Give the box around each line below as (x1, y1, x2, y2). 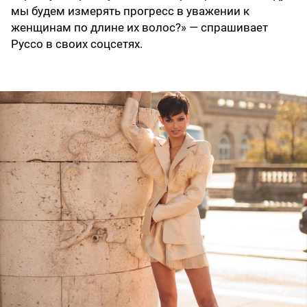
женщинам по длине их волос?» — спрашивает (11, 21, 268, 35)
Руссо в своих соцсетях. (11, 37, 143, 51)
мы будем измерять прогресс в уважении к (11, 4, 249, 19)
